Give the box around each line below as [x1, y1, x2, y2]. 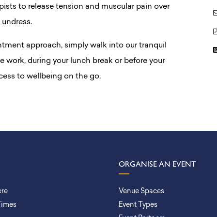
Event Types [119, 201, 157, 209]
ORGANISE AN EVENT [119, 159, 196, 169]
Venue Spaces [119, 188, 164, 195]
